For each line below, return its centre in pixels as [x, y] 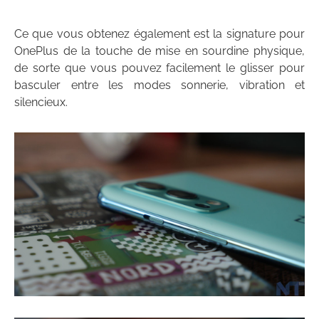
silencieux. [41, 102]
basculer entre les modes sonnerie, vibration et [159, 85]
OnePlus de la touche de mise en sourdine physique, [159, 51]
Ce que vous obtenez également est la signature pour [159, 33]
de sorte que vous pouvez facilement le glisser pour [159, 68]
